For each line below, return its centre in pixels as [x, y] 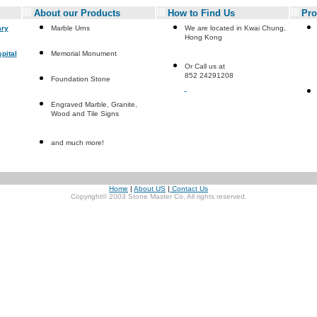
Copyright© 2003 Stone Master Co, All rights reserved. [158, 196]
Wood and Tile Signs [85, 116]
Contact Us [189, 189]
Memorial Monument [83, 53]
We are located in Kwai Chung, [235, 28]
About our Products [77, 13]
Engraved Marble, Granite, [94, 104]
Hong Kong [203, 39]
